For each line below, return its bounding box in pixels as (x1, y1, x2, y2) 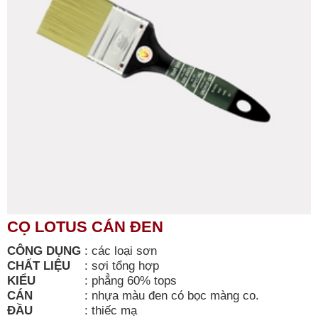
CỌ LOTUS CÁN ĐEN (7, 218, 163, 236)
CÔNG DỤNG (7, 243, 81, 258)
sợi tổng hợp (92, 258, 159, 273)
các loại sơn (92, 243, 160, 258)
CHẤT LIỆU (7, 258, 70, 273)
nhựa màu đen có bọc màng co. (92, 288, 259, 302)
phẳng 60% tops (92, 273, 177, 287)
